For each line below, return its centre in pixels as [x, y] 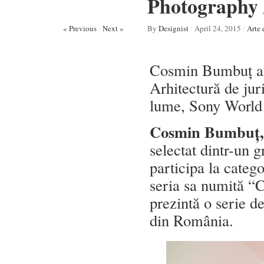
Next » [113, 28]
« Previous [80, 28]
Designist [174, 28]
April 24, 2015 [218, 28]
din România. [192, 220]
